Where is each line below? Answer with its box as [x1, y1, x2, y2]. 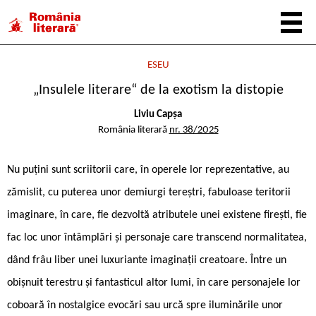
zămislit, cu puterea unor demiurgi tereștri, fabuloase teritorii [7, 186, 291, 198]
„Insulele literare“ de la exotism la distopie [32, 83, 284, 97]
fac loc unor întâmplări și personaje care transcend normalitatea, [7, 231, 307, 243]
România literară [97, 124, 169, 135]
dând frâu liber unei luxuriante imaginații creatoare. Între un [7, 254, 286, 266]
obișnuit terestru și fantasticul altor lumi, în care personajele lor [7, 276, 300, 288]
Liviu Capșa [134, 109, 182, 120]
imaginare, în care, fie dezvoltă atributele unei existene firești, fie [7, 209, 307, 221]
